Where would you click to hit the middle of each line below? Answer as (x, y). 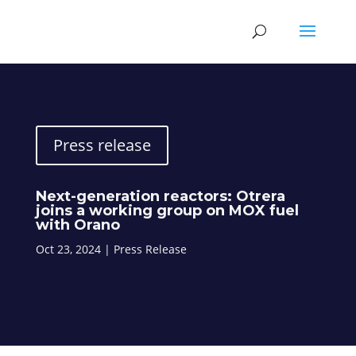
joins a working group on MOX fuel (167, 211)
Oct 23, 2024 (68, 249)
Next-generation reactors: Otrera (160, 196)
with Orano (77, 225)
